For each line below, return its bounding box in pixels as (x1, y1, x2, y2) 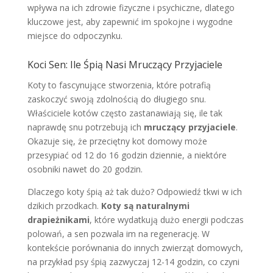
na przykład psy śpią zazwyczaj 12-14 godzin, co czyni (27, 255, 239, 268)
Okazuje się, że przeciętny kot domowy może (27, 135, 207, 147)
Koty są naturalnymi (101, 199, 190, 211)
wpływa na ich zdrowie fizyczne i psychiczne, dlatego (27, 1, 235, 13)
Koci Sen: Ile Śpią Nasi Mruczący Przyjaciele (27, 57, 222, 71)
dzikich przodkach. (27, 199, 101, 211)
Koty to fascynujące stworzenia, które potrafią (27, 79, 211, 91)
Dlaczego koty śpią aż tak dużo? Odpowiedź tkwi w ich (27, 185, 242, 197)
